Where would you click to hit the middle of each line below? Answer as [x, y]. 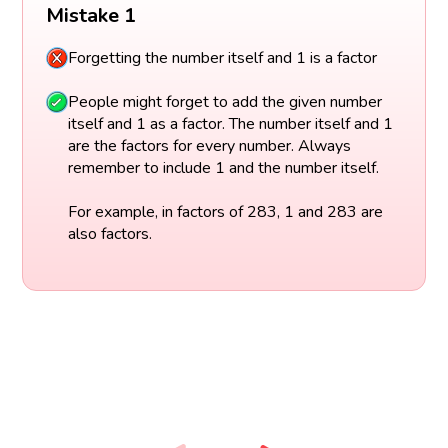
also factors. [109, 234]
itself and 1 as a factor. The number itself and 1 [230, 124]
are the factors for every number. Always [209, 146]
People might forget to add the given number [224, 102]
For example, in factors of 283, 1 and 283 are [225, 212]
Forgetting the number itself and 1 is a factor [222, 57]
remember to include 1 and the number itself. [223, 168]
